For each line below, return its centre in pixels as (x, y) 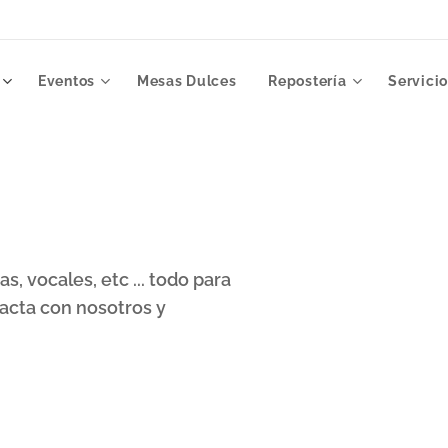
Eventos (66, 81)
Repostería (307, 81)
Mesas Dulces (186, 81)
